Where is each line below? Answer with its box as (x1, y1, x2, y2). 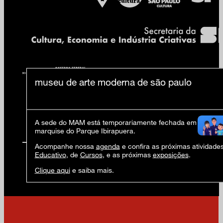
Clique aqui (34, 165, 70, 174)
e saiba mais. (70, 165, 114, 174)
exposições (152, 150, 189, 159)
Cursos (80, 150, 103, 159)
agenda (96, 141, 120, 150)
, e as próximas (102, 150, 153, 159)
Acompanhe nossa (34, 141, 96, 150)
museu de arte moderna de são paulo (34, 76, 192, 88)
